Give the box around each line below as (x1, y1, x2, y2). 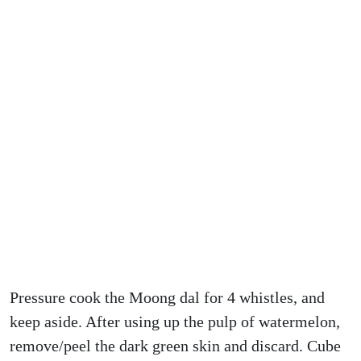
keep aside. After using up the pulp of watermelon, (10, 313, 340, 330)
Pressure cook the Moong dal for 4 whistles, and (10, 288, 325, 306)
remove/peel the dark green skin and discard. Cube (10, 337, 341, 355)
